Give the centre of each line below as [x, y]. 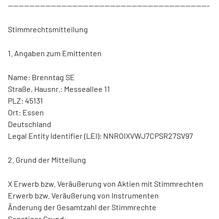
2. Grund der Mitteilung [47, 160]
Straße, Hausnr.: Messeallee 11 [59, 89]
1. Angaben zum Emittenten [55, 53]
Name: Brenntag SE [41, 77]
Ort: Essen [26, 112]
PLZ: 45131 [25, 100]
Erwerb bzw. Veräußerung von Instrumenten [83, 195]
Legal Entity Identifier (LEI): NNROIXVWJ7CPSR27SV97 [100, 136]
